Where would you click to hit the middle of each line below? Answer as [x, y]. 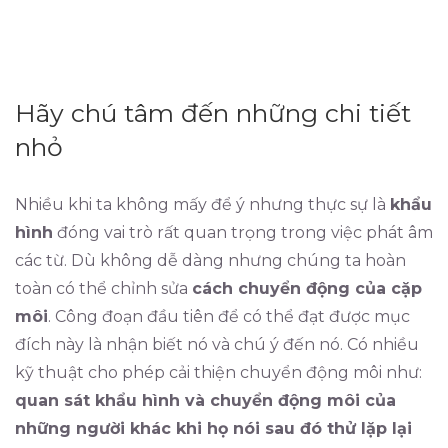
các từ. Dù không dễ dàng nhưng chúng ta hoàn [210, 260]
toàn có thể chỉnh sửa [103, 288]
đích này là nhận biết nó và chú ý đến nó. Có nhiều [217, 344]
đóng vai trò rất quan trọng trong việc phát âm [243, 232]
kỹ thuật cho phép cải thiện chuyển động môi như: [218, 372]
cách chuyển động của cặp [307, 288]
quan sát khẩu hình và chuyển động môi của [205, 400]
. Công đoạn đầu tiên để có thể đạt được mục [229, 316]
